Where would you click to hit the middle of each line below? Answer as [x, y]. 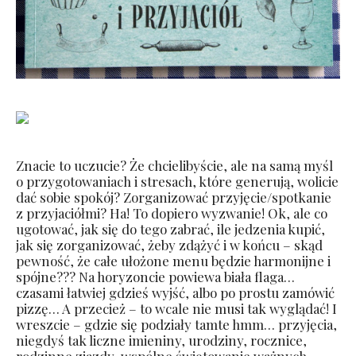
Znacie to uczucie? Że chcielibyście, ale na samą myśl [174, 165]
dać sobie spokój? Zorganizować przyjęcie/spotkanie [174, 197]
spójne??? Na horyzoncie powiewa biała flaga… [155, 276]
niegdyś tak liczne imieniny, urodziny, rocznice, [161, 340]
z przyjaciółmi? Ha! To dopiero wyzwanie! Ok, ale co [172, 213]
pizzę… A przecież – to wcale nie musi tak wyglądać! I [176, 308]
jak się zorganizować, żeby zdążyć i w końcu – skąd [169, 244]
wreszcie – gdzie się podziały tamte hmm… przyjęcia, [176, 324]
